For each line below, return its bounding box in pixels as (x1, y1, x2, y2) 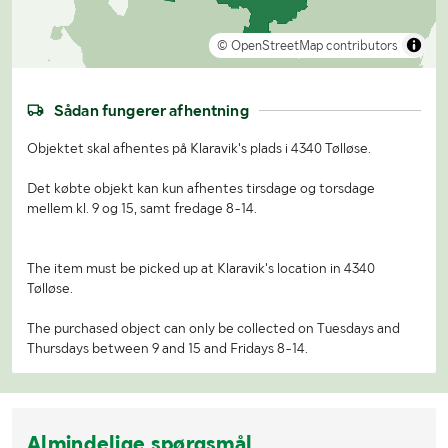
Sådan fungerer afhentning (54, 100, 249, 120)
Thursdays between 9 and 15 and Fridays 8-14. (27, 339, 308, 356)
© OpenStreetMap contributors (217, 37, 398, 53)
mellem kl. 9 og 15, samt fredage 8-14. (27, 199, 257, 216)
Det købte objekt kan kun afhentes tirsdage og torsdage (27, 179, 375, 196)
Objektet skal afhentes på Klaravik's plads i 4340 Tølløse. (27, 139, 371, 156)
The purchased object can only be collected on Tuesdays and (27, 319, 400, 336)
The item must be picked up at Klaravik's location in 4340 (27, 259, 375, 276)
